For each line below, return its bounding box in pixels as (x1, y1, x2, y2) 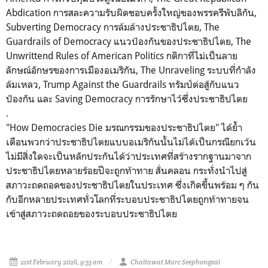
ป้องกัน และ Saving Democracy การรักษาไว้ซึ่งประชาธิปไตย (6, 93, 248, 105)
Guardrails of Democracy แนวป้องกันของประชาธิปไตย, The (6, 35, 251, 47)
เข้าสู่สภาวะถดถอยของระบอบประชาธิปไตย (6, 208, 177, 220)
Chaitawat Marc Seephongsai (130, 258, 220, 266)
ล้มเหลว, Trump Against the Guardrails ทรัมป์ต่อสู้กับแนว (6, 78, 239, 90)
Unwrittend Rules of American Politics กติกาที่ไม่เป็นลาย (6, 50, 237, 62)
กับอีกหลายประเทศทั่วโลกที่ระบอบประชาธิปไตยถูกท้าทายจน (6, 193, 249, 205)
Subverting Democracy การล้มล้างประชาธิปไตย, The (6, 21, 220, 33)
